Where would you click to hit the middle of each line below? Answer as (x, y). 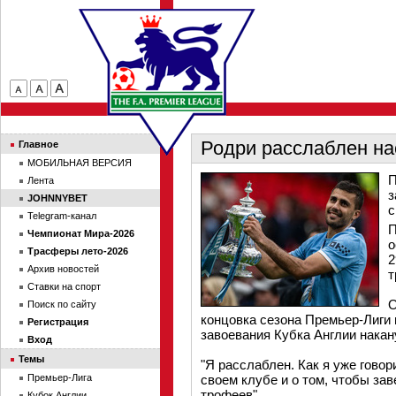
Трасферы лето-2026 (78, 251)
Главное (38, 144)
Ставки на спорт (64, 286)
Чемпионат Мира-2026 (81, 233)
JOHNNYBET (57, 198)
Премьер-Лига (60, 377)
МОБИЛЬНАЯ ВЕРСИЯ (80, 163)
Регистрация (58, 322)
